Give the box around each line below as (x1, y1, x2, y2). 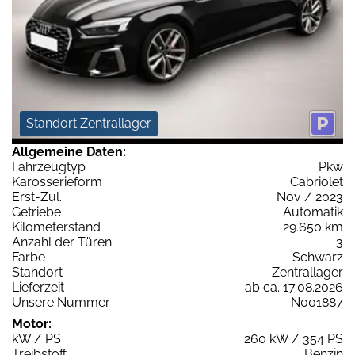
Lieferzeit (12, 280, 64, 296)
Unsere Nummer (12, 295, 110, 311)
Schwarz (292, 250, 343, 265)
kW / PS (12, 331, 61, 347)
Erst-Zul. (12, 189, 62, 205)
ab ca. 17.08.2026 (245, 280, 343, 296)
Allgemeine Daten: (12, 144, 126, 160)
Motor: (12, 316, 52, 332)
